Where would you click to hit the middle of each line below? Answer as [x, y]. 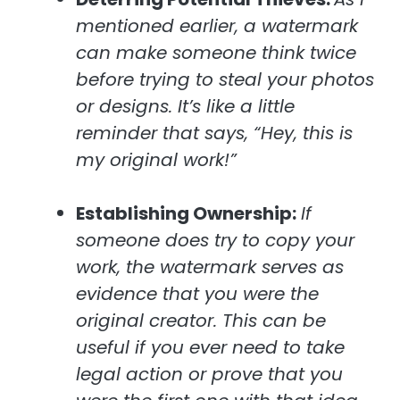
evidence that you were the [197, 294]
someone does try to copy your [215, 241]
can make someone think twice [216, 53]
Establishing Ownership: [186, 214]
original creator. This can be [201, 321]
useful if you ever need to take [210, 348]
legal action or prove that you [209, 375]
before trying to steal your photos [225, 80]
